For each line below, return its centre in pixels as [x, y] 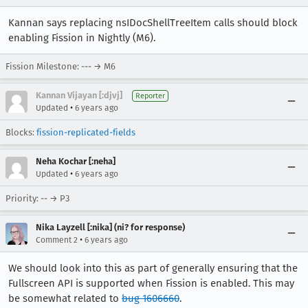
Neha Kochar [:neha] [76, 161]
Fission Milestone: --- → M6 [60, 66]
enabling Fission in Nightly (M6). [82, 38]
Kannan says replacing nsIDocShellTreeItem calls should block [153, 23]
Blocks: [21, 132]
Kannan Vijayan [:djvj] [79, 95]
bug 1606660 [151, 298]
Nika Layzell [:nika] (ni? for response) [110, 227]
